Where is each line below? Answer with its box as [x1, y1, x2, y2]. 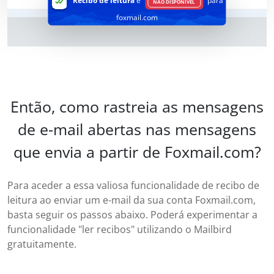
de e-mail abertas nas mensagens [18, 119, 256, 140]
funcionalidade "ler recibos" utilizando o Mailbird [7, 223, 232, 237]
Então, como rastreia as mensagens [10, 96, 264, 117]
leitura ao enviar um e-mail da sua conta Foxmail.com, [7, 193, 256, 207]
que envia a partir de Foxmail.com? [13, 141, 261, 163]
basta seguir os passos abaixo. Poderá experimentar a [7, 208, 257, 222]
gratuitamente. [7, 237, 76, 251]
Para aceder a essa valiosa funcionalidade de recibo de [7, 179, 259, 193]
